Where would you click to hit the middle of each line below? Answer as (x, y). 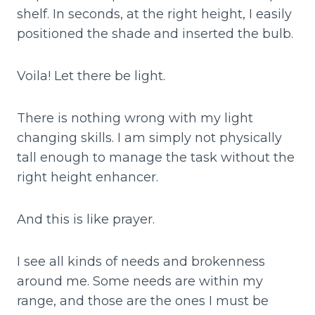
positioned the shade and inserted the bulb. (157, 34)
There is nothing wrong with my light (135, 118)
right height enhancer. (89, 178)
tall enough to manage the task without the (156, 158)
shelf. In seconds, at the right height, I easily (154, 14)
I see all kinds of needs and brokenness (141, 262)
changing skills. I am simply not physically (149, 138)
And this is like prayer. (88, 220)
